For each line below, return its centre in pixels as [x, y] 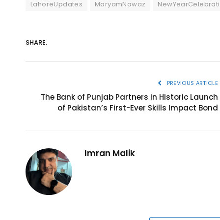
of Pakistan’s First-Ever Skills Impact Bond [138, 108]
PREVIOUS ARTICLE [192, 83]
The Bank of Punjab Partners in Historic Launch [129, 97]
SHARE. [36, 43]
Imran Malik [110, 153]
